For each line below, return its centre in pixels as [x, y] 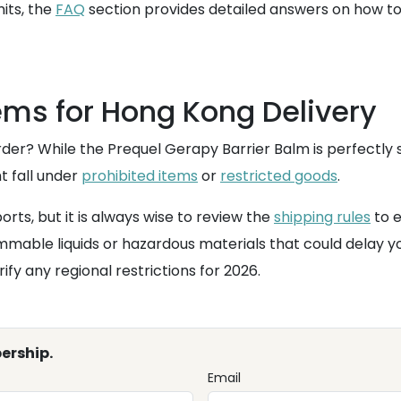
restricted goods [279, 176]
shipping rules [322, 217]
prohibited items [140, 176]
